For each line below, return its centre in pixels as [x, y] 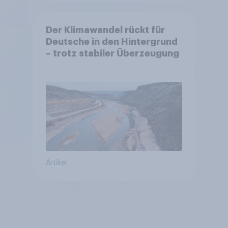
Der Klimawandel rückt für [105, 30]
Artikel [56, 163]
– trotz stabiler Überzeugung [112, 54]
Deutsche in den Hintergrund [111, 42]
